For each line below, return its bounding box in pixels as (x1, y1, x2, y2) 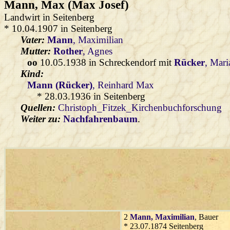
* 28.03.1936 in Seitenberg (37, 91, 145, 102)
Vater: (21, 34, 47, 46)
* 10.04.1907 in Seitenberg (4, 23, 112, 34)
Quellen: (21, 102, 58, 113)
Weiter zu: (21, 113, 61, 125)
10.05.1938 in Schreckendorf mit (37, 57, 175, 68)
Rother (53, 46, 83, 57)
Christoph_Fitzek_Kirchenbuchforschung (58, 102, 222, 113)
